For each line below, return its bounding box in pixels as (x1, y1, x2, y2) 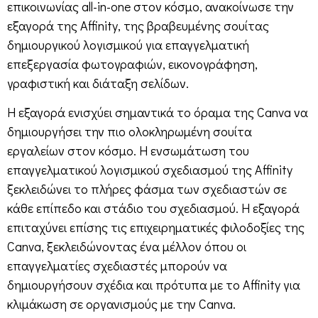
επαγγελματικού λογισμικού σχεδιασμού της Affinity (7, 160, 292, 178)
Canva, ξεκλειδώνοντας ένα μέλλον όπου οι (7, 237, 246, 255)
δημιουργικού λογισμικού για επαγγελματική (7, 35, 249, 53)
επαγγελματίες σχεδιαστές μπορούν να (7, 256, 227, 274)
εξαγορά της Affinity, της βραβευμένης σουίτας (7, 16, 269, 34)
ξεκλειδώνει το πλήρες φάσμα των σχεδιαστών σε (7, 180, 287, 197)
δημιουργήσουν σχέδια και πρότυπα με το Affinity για (7, 275, 300, 293)
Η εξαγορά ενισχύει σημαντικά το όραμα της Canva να (7, 103, 308, 121)
